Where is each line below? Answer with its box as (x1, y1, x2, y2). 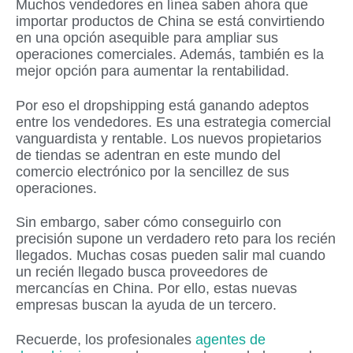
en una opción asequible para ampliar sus (16, 30, 278, 46)
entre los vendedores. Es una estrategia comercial (16, 113, 331, 130)
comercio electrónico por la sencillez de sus (16, 163, 289, 180)
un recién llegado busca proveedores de (16, 264, 268, 281)
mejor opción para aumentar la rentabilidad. (16, 63, 289, 80)
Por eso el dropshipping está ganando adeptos (16, 97, 309, 113)
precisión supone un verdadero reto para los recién (16, 231, 336, 247)
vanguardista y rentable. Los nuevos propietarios (16, 130, 321, 147)
